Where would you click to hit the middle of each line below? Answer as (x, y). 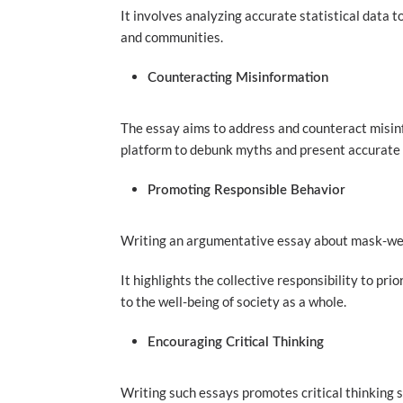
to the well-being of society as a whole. (235, 301)
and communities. (172, 37)
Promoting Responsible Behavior (247, 190)
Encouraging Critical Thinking (236, 342)
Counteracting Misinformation (238, 78)
